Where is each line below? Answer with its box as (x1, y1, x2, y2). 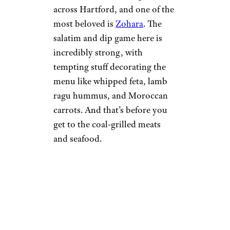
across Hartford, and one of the (53, 4, 174, 15)
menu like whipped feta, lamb (53, 75, 167, 87)
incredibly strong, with (53, 47, 143, 59)
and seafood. (53, 133, 102, 145)
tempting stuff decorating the (53, 61, 166, 73)
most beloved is (53, 18, 116, 30)
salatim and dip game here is (53, 32, 162, 44)
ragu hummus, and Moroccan (53, 90, 168, 102)
